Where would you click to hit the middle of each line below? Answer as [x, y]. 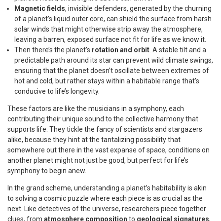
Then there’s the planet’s [53, 50]
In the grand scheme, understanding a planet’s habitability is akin [107, 188]
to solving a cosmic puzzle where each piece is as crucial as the [105, 198]
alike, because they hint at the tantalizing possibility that [94, 139]
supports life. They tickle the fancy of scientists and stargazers [105, 129]
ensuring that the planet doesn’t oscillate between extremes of [112, 70]
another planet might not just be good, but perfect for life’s [98, 160]
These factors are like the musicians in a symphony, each [96, 108]
